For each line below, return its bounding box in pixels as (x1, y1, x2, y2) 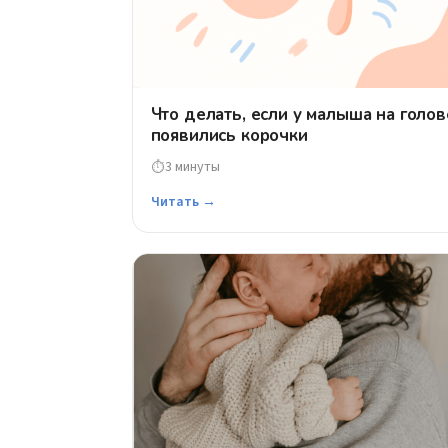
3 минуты (164, 156, 220, 177)
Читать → (150, 192, 216, 213)
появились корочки (150, 124, 308, 148)
